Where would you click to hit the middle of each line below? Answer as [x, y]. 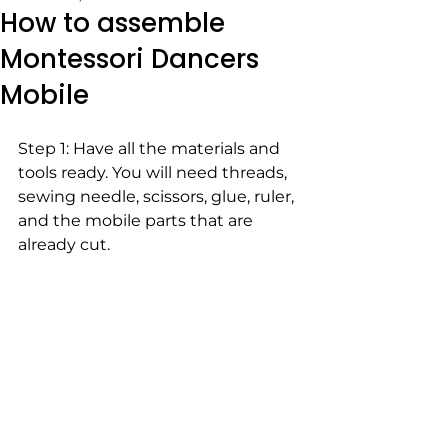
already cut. [66, 244]
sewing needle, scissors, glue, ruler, [158, 196]
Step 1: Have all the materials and [151, 148]
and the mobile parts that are [137, 220]
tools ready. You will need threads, [154, 172]
